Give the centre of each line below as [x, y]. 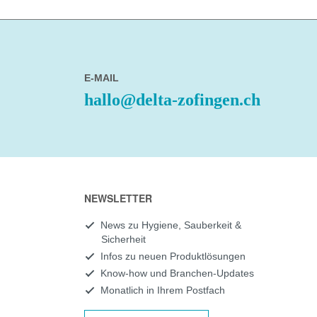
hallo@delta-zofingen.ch [172, 100]
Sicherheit [123, 239]
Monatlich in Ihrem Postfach [162, 290]
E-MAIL [101, 78]
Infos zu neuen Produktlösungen [173, 256]
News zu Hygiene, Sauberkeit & [171, 225]
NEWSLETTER [118, 198]
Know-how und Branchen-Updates [177, 273]
